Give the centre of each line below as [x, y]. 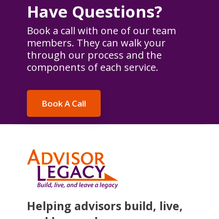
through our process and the [94, 55]
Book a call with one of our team [101, 30]
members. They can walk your [96, 43]
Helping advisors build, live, [105, 206]
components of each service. [93, 67]
